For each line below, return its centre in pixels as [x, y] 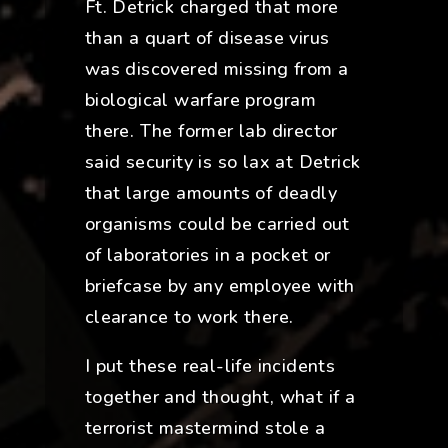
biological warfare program [200, 100]
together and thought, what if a [220, 397]
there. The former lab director [211, 131]
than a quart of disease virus [207, 38]
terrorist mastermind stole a [204, 428]
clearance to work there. [189, 317]
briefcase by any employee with [219, 286]
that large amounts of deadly [210, 193]
